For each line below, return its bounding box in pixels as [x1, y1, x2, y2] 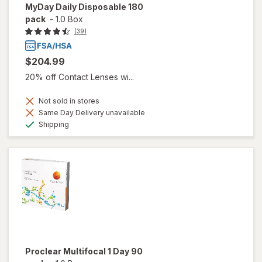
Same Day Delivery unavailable [37, 108, 145, 117]
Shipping [37, 119, 69, 129]
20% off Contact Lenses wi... [25, 71, 134, 82]
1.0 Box [56, 14, 83, 25]
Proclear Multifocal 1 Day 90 [25, 246, 143, 256]
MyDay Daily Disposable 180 [25, 2, 143, 12]
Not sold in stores [37, 96, 99, 105]
